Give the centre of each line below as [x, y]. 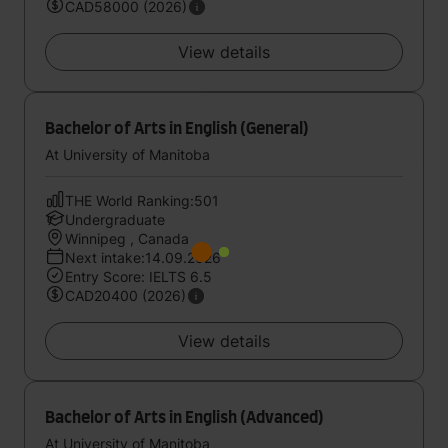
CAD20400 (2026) [125, 295]
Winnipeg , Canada [127, 238]
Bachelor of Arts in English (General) [177, 129]
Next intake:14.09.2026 [143, 257]
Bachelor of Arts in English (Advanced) [184, 418]
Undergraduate [115, 219]
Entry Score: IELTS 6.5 [138, 276]
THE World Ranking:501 [142, 200]
